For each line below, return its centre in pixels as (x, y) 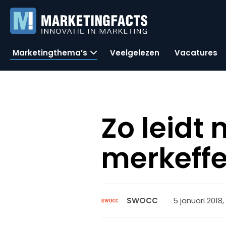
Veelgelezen (135, 52)
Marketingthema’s (50, 52)
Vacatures (196, 52)
